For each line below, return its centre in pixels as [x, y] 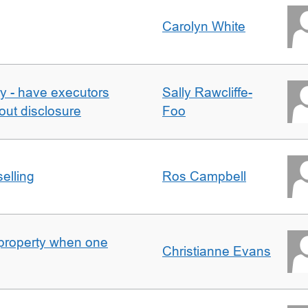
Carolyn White [204, 26]
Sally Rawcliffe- [207, 92]
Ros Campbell [204, 176]
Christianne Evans [217, 251]
